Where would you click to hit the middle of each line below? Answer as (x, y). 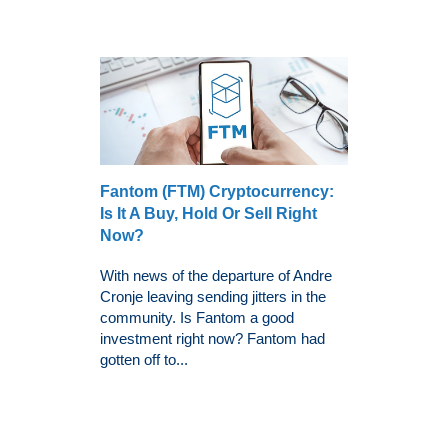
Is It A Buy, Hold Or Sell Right (208, 214)
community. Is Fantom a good (197, 318)
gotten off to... (144, 360)
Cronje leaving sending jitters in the (213, 297)
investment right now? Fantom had (212, 339)
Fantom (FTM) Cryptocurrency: (217, 192)
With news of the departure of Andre (216, 276)
